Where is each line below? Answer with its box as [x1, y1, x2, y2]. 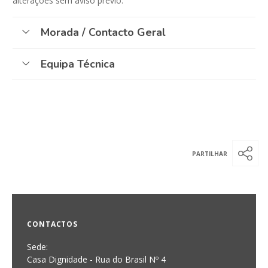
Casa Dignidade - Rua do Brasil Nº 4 [27, 254, 166, 266]
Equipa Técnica [41, 57, 115, 72]
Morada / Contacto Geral [41, 25, 166, 40]
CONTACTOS [27, 219, 78, 230]
